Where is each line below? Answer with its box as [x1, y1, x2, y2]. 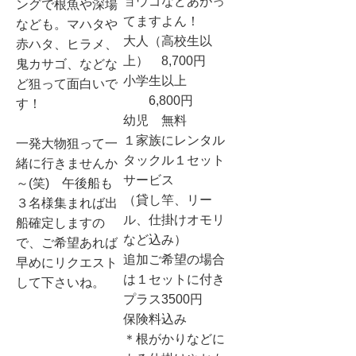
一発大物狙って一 [16, 136, 118, 150]
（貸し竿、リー [122, 192, 212, 207]
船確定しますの [16, 215, 105, 230]
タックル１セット [122, 153, 225, 167]
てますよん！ [122, 14, 199, 28]
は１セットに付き [122, 272, 225, 286]
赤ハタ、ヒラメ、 [16, 37, 118, 51]
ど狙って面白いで [16, 76, 118, 91]
